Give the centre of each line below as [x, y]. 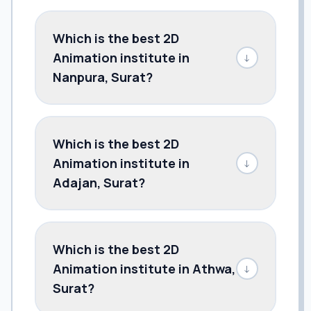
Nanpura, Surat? [103, 77]
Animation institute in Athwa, [144, 268]
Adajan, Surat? [99, 182]
